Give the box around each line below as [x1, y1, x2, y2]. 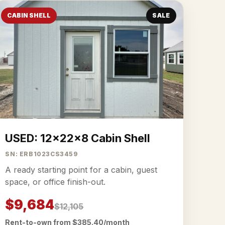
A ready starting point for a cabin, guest [5, 165, 158, 175]
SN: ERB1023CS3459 [5, 150, 78, 158]
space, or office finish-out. [5, 177, 106, 187]
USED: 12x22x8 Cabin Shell [5, 132, 151, 145]
